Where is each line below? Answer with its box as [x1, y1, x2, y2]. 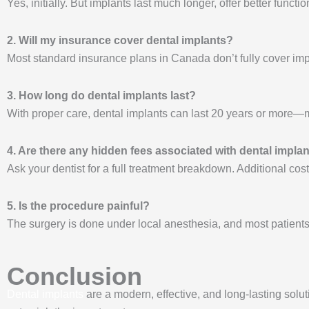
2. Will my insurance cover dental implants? [7, 34, 233, 46]
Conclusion [7, 261, 142, 290]
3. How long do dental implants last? [7, 89, 196, 101]
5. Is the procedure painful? [7, 199, 150, 212]
